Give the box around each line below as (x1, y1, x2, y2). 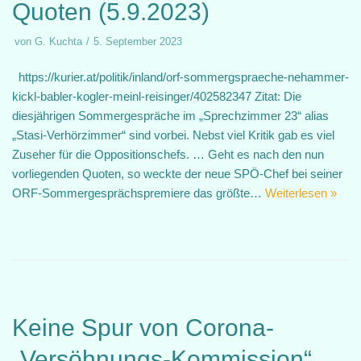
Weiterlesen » (265, 186, 337, 200)
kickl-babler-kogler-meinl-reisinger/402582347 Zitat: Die (12, 89, 301, 103)
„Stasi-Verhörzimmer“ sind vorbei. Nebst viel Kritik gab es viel (12, 128, 334, 142)
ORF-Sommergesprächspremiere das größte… (12, 186, 265, 200)
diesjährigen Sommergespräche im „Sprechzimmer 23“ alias (12, 109, 329, 122)
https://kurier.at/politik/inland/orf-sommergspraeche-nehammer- (12, 70, 349, 84)
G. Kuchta (35, 35, 82, 48)
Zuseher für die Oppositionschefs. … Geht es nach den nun (12, 147, 324, 161)
